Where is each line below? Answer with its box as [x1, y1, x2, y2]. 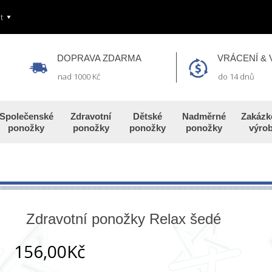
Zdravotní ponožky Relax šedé [25, 211, 221, 227]
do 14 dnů [217, 71, 254, 82]
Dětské [132, 111, 162, 121]
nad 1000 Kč [58, 71, 101, 82]
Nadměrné [182, 111, 226, 121]
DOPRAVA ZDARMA [57, 53, 142, 63]
